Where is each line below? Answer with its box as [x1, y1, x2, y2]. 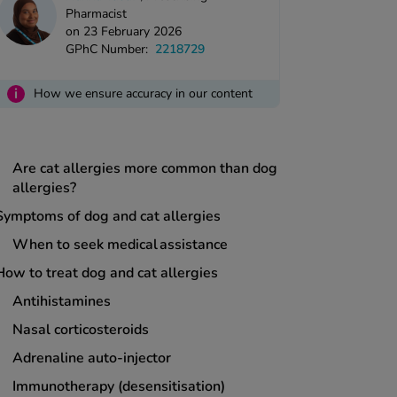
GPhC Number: [66, 41, 149, 58]
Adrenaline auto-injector [12, 348, 178, 369]
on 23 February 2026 [66, 23, 183, 41]
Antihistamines [12, 292, 118, 312]
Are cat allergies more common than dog [12, 159, 277, 179]
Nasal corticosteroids [12, 320, 152, 340]
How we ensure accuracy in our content [34, 85, 253, 103]
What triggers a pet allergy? [12, 130, 202, 151]
